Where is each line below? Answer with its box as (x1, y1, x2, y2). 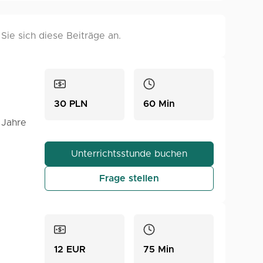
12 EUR (54, 245, 86, 254)
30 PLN (54, 99, 87, 109)
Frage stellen (99, 174, 159, 183)
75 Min (143, 245, 174, 254)
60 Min (143, 99, 175, 109)
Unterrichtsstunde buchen (71, 149, 187, 159)
